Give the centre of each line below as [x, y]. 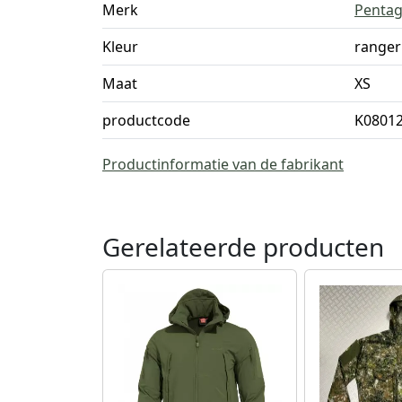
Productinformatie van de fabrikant [223, 164]
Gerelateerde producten [243, 246]
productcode [146, 120]
